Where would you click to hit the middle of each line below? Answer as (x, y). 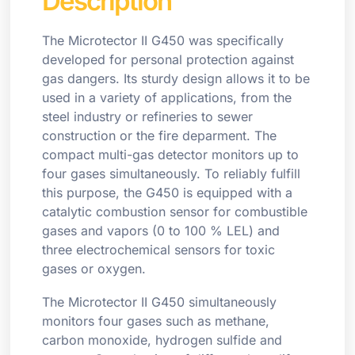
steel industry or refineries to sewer (148, 117)
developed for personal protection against (168, 60)
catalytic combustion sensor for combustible (175, 212)
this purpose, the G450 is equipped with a (168, 193)
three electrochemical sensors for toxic (159, 250)
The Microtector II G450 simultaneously (160, 302)
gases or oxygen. (94, 269)
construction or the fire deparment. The (160, 136)
